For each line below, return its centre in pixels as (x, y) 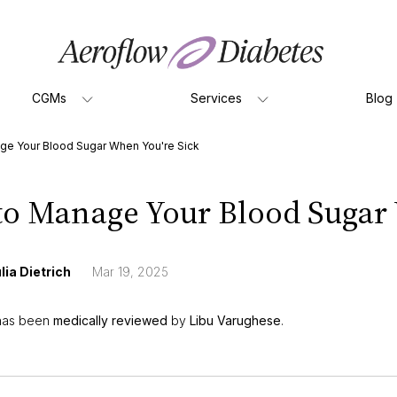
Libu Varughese (235, 320)
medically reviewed (110, 320)
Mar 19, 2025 (130, 272)
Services (216, 97)
